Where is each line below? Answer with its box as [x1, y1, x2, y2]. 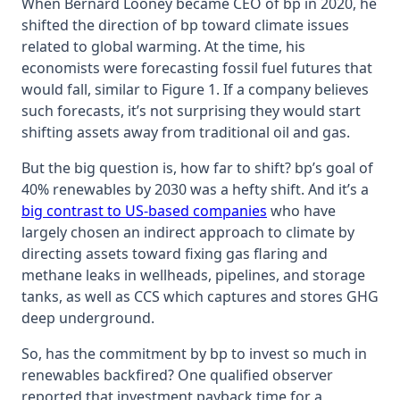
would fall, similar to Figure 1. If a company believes [21, 79, 369, 99]
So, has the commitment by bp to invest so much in [21, 343, 367, 363]
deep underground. [21, 307, 154, 328]
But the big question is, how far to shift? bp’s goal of [21, 157, 373, 178]
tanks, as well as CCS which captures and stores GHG [21, 286, 379, 306]
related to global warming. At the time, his [21, 36, 305, 56]
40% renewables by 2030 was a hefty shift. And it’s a [21, 179, 369, 199]
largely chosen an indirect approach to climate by [21, 221, 354, 242]
